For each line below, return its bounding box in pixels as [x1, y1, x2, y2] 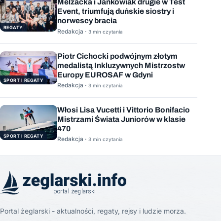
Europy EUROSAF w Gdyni [57, 70, 153, 79]
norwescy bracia [57, 16, 117, 25]
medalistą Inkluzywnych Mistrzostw [57, 61, 185, 70]
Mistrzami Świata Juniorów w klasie [57, 115, 185, 124]
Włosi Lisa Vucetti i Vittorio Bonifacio [57, 106, 190, 114]
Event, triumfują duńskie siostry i [57, 7, 174, 16]
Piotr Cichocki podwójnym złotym [57, 51, 178, 60]
